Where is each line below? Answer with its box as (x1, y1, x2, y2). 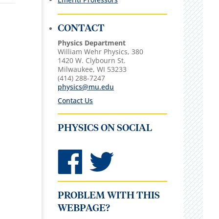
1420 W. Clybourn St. (58, 55, 126, 65)
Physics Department (58, 38, 126, 47)
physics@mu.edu (58, 82, 114, 91)
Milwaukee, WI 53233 (58, 64, 127, 74)
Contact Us (58, 95, 93, 105)
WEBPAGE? (58, 203, 110, 213)
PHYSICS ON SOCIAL (58, 123, 153, 133)
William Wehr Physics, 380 (58, 46, 144, 56)
